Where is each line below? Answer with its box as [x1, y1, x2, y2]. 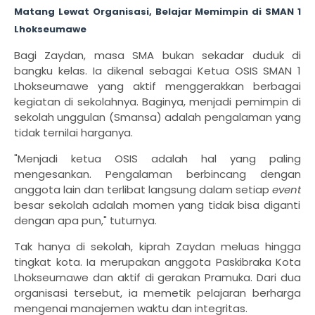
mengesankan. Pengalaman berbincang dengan [14, 167, 301, 182]
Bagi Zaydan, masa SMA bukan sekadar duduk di [14, 48, 301, 63]
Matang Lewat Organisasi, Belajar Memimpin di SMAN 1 [14, 5, 301, 19]
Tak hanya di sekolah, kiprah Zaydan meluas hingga [14, 239, 301, 255]
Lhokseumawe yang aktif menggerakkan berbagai [14, 79, 301, 94]
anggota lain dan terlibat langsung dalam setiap [14, 182, 272, 198]
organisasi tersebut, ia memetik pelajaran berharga [14, 285, 301, 301]
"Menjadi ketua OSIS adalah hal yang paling [14, 151, 301, 167]
